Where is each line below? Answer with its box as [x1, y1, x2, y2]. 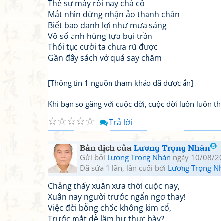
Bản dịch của [80, 142, 134, 153]
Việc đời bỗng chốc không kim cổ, [48, 202, 171, 213]
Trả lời [109, 117, 132, 128]
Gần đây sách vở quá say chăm [48, 52, 162, 63]
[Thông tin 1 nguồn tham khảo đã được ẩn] [48, 78, 193, 88]
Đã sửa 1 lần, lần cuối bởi [80, 163, 168, 173]
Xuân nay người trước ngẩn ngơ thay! [48, 191, 185, 202]
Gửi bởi [80, 152, 107, 162]
